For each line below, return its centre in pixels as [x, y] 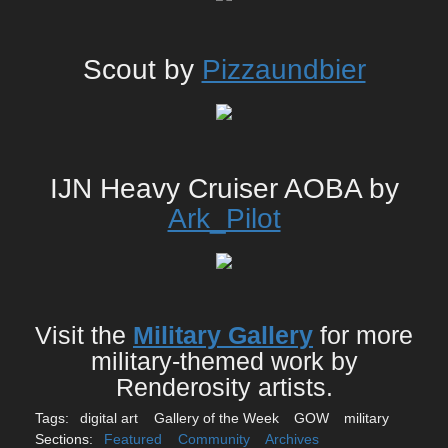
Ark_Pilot [224, 219]
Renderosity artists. [224, 388]
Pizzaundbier [283, 70]
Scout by [142, 70]
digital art [109, 418]
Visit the [84, 336]
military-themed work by [224, 362]
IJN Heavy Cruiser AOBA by [224, 189]
